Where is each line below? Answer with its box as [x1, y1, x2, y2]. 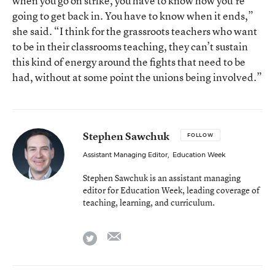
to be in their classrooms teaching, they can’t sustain [12, 39, 248, 53]
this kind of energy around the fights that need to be [12, 54, 246, 69]
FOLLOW [187, 131, 214, 138]
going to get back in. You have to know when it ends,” [12, 8, 254, 23]
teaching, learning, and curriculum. [83, 196, 215, 208]
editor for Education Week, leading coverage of [83, 184, 260, 196]
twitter [96, 228, 124, 242]
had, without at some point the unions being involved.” [12, 69, 262, 84]
